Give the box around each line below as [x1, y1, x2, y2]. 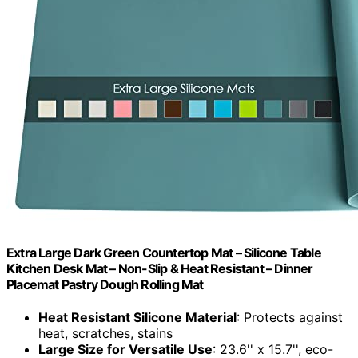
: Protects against [237, 309, 343, 326]
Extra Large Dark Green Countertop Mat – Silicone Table [6, 244, 321, 261]
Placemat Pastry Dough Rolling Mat [6, 276, 204, 292]
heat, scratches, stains [38, 325, 173, 342]
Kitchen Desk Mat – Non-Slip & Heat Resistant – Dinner [6, 260, 313, 276]
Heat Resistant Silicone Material [38, 309, 237, 326]
